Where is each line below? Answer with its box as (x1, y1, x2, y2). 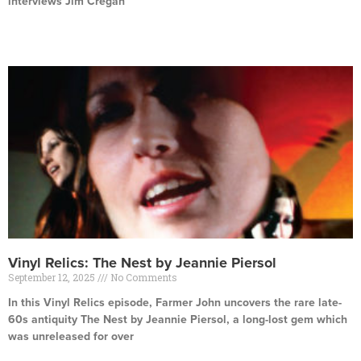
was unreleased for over (8, 330, 134, 343)
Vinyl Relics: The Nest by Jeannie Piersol (8, 254, 276, 272)
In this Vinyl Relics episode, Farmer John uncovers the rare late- (8, 296, 342, 309)
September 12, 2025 (8, 271, 98, 284)
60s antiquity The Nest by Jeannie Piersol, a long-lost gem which (8, 313, 347, 326)
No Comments (108, 271, 177, 284)
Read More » (8, 23, 64, 35)
